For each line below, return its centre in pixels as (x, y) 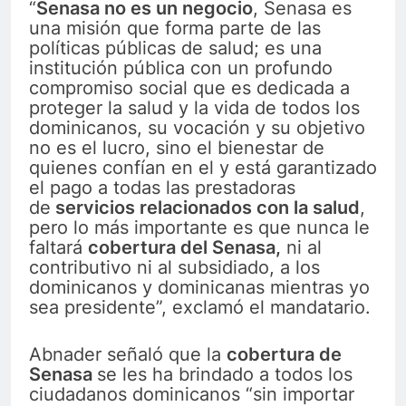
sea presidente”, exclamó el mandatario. (200, 307)
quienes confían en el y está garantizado (203, 167)
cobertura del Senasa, (184, 247)
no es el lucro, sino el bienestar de (177, 147)
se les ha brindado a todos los (225, 374)
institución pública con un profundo (181, 68)
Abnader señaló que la (128, 354)
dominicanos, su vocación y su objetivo (197, 127)
